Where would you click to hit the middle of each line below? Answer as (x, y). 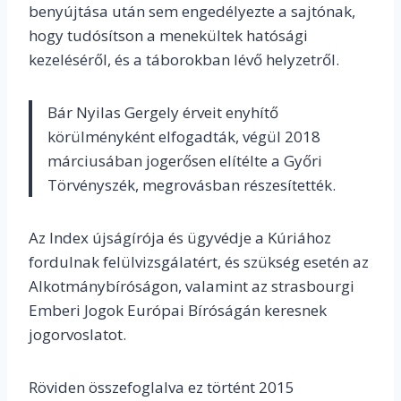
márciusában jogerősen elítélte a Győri (185, 161)
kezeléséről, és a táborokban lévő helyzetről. (184, 60)
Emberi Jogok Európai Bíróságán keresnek (178, 311)
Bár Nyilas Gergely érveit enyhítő (163, 113)
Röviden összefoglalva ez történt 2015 (162, 388)
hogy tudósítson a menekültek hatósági (168, 36)
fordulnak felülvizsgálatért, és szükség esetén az (199, 262)
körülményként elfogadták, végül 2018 (184, 137)
